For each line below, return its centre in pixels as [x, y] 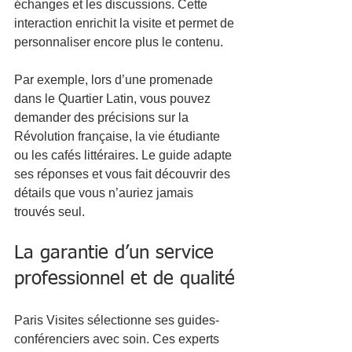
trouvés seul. [49, 211]
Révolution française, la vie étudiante [119, 136]
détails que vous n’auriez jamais [105, 192]
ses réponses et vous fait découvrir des [124, 174]
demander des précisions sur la [103, 117]
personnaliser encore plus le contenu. [119, 42]
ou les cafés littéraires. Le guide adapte [125, 155]
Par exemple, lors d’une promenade [115, 79]
